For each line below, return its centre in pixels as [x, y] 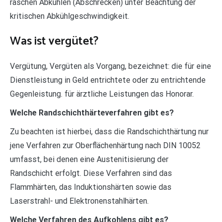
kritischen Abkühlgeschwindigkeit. [70, 16]
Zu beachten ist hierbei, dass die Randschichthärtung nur [109, 131]
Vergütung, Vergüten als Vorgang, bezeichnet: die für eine [111, 66]
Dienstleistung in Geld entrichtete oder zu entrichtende [108, 80]
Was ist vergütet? [54, 41]
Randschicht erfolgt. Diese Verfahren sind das [91, 173]
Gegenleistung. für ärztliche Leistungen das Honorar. [102, 94]
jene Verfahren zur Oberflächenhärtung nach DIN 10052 [105, 145]
